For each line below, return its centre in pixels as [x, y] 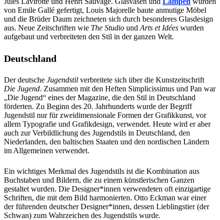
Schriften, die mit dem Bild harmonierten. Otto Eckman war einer [105, 197]
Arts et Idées [159, 27]
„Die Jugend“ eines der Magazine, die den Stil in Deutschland [100, 97]
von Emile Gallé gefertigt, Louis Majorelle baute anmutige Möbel [105, 10]
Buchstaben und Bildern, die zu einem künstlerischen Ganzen [99, 180]
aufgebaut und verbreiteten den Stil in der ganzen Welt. [89, 36]
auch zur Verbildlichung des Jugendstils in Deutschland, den [97, 133]
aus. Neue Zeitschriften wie [47, 27]
